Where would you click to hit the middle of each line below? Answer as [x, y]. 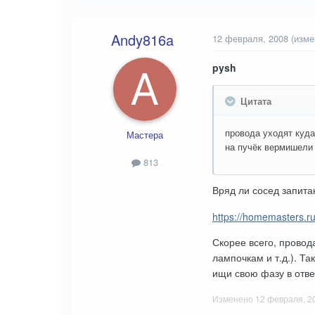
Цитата [255, 101]
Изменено [234, 298]
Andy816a [142, 39]
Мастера [145, 134]
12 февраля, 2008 [250, 38]
